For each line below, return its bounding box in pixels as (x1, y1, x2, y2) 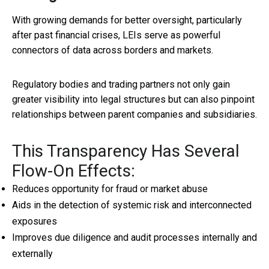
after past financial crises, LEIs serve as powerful (12, 29, 220, 41)
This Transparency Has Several (12, 141, 240, 162)
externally (12, 248, 53, 260)
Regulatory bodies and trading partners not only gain (12, 79, 230, 91)
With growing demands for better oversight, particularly (12, 14, 242, 26)
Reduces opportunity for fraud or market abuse (12, 183, 208, 195)
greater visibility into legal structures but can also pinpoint (12, 94, 255, 106)
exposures (12, 216, 57, 228)
